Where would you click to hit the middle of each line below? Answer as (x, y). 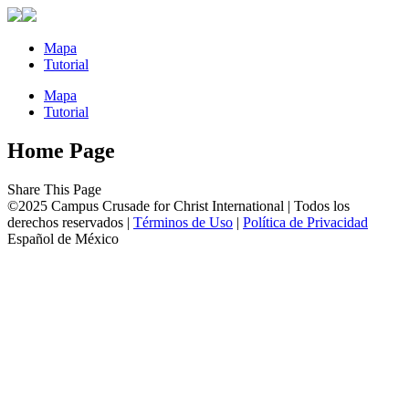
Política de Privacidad (305, 222)
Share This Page (54, 189)
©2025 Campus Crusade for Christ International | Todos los (178, 205)
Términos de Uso (183, 222)
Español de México (63, 238)
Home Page (61, 150)
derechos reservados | (70, 222)
